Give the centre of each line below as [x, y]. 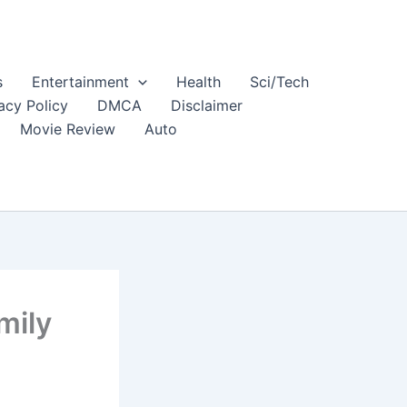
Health [198, 82]
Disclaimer [206, 105]
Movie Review [68, 129]
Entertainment [80, 82]
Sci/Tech [279, 82]
